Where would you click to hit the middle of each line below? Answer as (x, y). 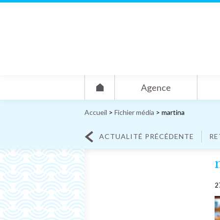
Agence (156, 87)
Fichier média (134, 112)
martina (173, 112)
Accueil (96, 112)
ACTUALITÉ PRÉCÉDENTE (147, 136)
